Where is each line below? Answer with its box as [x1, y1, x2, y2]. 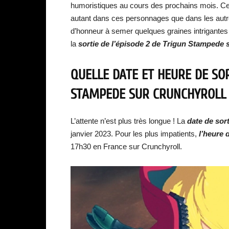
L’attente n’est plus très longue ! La [71, 117, 185, 125]
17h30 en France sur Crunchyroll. [71, 142, 182, 151]
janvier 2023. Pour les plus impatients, [71, 129, 197, 138]
